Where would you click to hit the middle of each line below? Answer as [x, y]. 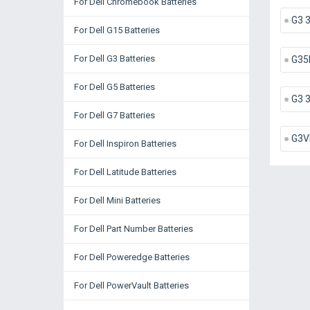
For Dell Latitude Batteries [125, 172]
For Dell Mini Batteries [117, 200]
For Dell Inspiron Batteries [125, 144]
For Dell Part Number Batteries [134, 229]
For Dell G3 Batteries [115, 58]
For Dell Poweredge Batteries [132, 257]
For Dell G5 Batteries [115, 87]
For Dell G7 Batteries [115, 115]
